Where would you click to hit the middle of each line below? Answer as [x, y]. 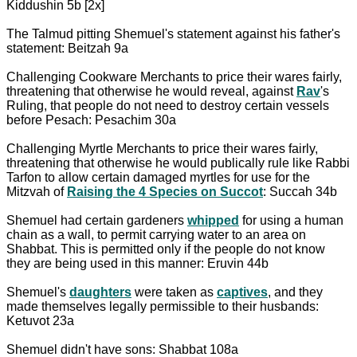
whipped [213, 220]
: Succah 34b [300, 191]
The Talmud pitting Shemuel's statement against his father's [173, 33]
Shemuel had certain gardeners [97, 220]
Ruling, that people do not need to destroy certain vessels [168, 105]
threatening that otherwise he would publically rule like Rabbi [178, 163]
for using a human [291, 220]
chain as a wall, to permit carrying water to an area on [156, 234]
